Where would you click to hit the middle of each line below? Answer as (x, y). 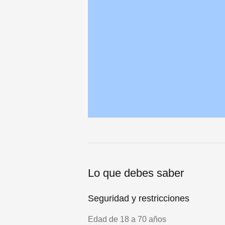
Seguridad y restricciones (139, 199)
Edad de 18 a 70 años (127, 219)
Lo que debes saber (136, 173)
